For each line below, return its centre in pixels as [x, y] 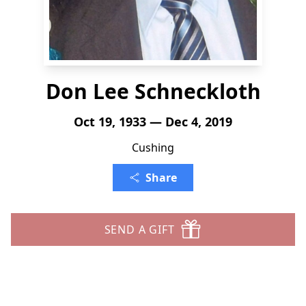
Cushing [153, 148]
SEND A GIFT [139, 229]
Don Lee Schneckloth [153, 91]
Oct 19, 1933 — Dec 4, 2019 [153, 122]
